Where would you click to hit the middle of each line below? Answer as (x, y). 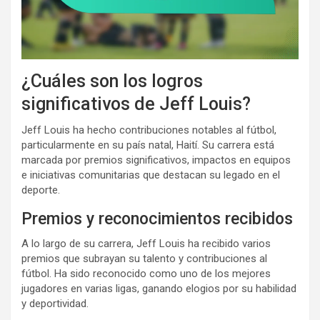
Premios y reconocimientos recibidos (157, 219)
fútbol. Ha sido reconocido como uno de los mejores (146, 274)
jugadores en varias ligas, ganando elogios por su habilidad (159, 289)
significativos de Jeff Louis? (136, 104)
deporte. (41, 190)
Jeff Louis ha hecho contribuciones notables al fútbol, (149, 130)
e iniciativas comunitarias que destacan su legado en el (151, 175)
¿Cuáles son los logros (112, 81)
